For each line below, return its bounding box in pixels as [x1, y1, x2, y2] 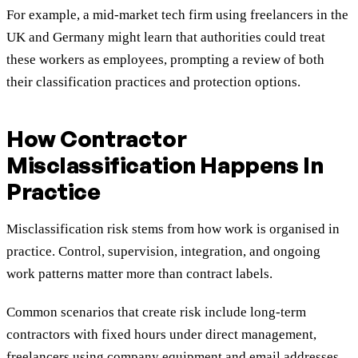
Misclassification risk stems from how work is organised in [6, 221, 340, 237]
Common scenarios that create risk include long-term [6, 304, 306, 320]
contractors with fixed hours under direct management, [6, 327, 316, 343]
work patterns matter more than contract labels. [6, 266, 272, 282]
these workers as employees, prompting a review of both [6, 52, 324, 68]
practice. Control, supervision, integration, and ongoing [6, 244, 320, 260]
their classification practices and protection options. [6, 74, 300, 90]
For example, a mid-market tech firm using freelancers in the [6, 7, 348, 23]
